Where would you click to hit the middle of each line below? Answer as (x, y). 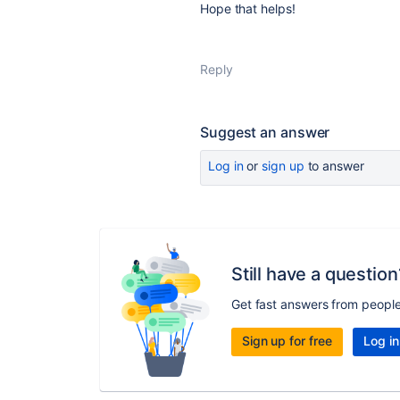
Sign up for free (287, 340)
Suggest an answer (265, 132)
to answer (334, 166)
